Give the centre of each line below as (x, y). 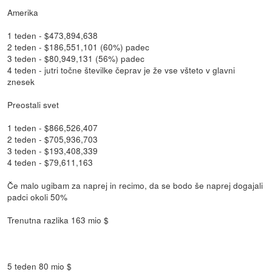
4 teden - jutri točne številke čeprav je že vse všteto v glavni (121, 70)
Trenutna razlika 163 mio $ (58, 220)
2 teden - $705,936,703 (53, 139)
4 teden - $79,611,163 (50, 162)
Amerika (23, 12)
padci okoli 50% (38, 197)
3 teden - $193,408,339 (53, 151)
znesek (21, 82)
